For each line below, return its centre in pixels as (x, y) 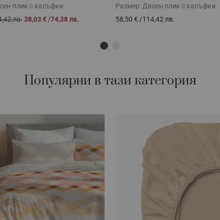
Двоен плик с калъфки (179, 6)
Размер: (129, 6)
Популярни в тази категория (110, 81)
